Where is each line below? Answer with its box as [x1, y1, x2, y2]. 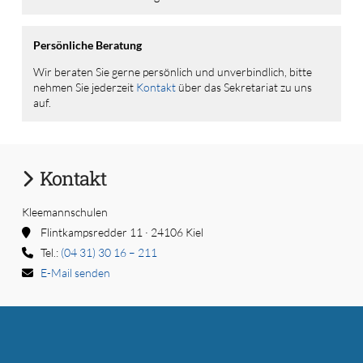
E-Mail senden [40, 265, 110, 280]
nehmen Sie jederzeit [32, 79, 136, 94]
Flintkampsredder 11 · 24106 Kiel [30, 224, 203, 239]
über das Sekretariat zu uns [175, 79, 312, 94]
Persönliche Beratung [32, 37, 142, 52]
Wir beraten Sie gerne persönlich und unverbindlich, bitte [32, 64, 312, 79]
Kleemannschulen [21, 204, 108, 219]
